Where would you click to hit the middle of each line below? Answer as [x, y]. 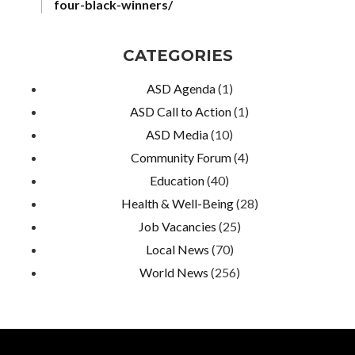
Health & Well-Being [177, 203]
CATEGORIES [177, 55]
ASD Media [177, 134]
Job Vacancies [177, 226]
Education [177, 180]
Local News [177, 249]
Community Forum [181, 157]
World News [174, 272]
